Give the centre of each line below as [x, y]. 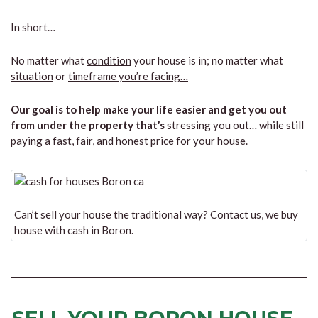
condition [109, 60]
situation [32, 76]
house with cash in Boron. [74, 230]
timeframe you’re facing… [128, 76]
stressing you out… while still [234, 125]
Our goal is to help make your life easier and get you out [149, 109]
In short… [33, 27]
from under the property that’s [88, 125]
